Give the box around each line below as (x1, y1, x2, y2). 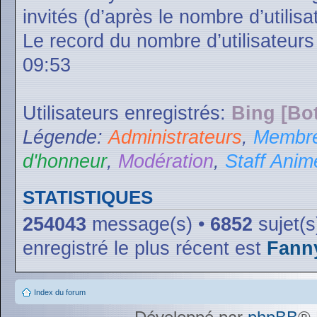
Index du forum (34, 288, 86, 296)
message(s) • (86, 213, 210, 235)
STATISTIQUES (23, 187, 153, 207)
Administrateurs (108, 126, 242, 148)
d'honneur (23, 150, 107, 172)
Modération (118, 150, 214, 172)
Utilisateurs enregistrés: (23, 102, 231, 124)
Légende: (23, 126, 108, 148)
